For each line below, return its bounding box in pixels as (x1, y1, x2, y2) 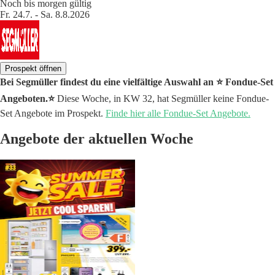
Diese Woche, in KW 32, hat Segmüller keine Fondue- (55, 93, 269, 104)
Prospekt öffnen (5, 63, 61, 73)
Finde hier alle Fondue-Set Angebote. (106, 107, 250, 118)
